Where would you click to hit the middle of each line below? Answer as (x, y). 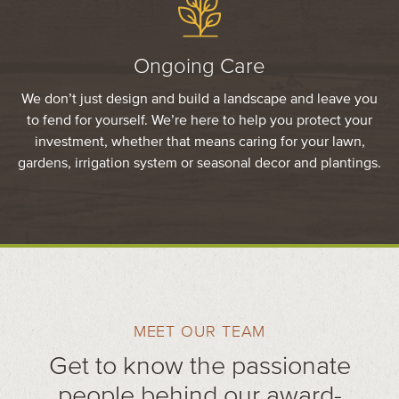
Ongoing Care (199, 65)
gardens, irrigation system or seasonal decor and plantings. (199, 162)
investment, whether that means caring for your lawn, (199, 140)
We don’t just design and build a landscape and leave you (199, 98)
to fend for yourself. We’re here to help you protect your (199, 119)
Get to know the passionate (199, 365)
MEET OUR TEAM (199, 331)
